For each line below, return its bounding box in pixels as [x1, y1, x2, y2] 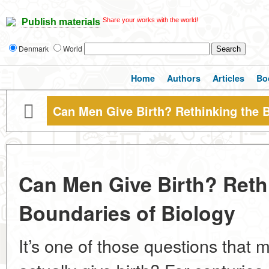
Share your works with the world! [103, 16, 198, 23]
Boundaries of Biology [19, 198, 235, 227]
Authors [167, 72, 201, 84]
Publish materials [22, 17, 100, 28]
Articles [213, 72, 244, 84]
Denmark [19, 43, 50, 53]
